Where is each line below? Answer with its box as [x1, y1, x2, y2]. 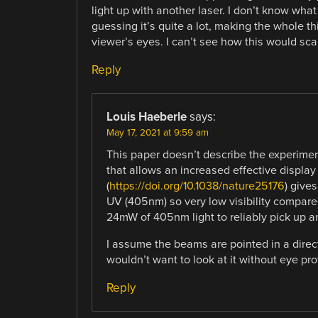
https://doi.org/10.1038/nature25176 [109, 178, 285, 193]
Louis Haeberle [106, 109, 187, 124]
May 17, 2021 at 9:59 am [106, 126, 209, 138]
